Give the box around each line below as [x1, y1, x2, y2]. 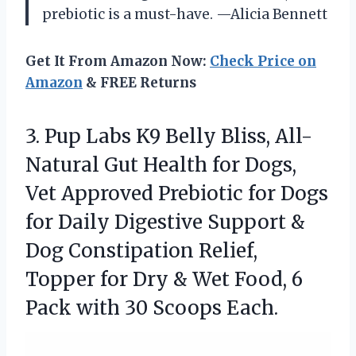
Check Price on [210, 52, 316, 70]
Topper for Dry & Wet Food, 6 [25, 266, 303, 292]
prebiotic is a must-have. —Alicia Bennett [42, 5, 327, 23]
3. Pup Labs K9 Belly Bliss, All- [25, 123, 312, 149]
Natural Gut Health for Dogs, [25, 152, 296, 177]
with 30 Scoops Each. [76, 295, 278, 320]
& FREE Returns [83, 73, 196, 91]
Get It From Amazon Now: [25, 52, 210, 70]
